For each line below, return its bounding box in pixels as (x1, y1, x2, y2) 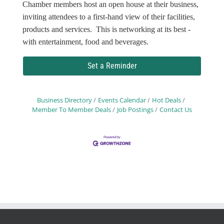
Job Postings (117, 105, 153, 114)
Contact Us (159, 105, 192, 114)
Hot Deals (152, 95, 181, 105)
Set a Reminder (87, 61, 137, 71)
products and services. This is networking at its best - (22, 25, 190, 34)
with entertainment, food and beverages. (22, 37, 148, 46)
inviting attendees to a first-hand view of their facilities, (22, 12, 195, 21)
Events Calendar (98, 95, 146, 105)
